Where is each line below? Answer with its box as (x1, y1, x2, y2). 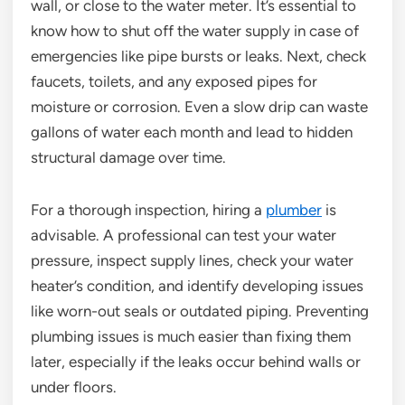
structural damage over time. (31, 147, 226, 166)
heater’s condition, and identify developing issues (31, 276, 363, 295)
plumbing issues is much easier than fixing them (31, 326, 351, 345)
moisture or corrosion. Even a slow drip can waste (31, 97, 368, 116)
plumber (266, 200, 322, 219)
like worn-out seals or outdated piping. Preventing (31, 301, 369, 320)
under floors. (31, 377, 117, 396)
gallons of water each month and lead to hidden (31, 122, 353, 141)
